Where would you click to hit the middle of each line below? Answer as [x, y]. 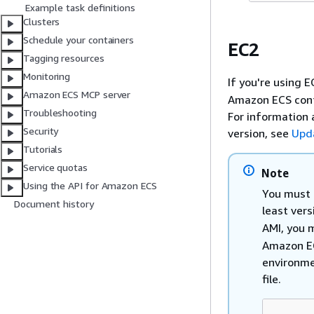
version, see [260, 133]
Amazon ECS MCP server [77, 95]
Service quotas [55, 168]
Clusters [42, 22]
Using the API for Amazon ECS [90, 186]
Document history [54, 204]
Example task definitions [80, 8]
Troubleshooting [60, 113]
